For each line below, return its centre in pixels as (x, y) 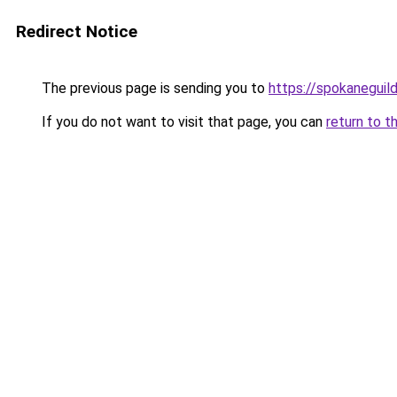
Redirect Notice (77, 31)
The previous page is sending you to (153, 88)
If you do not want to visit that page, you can (182, 122)
